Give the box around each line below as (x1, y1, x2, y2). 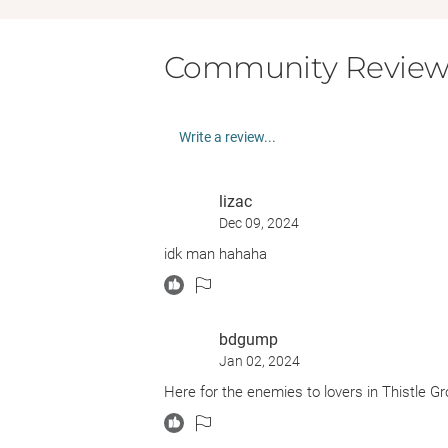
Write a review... (179, 129, 276, 145)
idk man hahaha (164, 245, 267, 263)
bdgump (219, 330, 278, 349)
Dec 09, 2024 (219, 215, 299, 231)
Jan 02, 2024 (219, 353, 300, 369)
